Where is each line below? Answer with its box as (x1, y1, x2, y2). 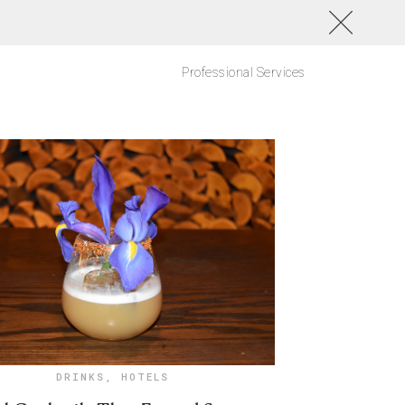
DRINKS (56, 370, 106, 383)
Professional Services (182, 65, 306, 80)
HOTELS (121, 370, 170, 383)
